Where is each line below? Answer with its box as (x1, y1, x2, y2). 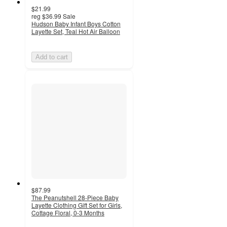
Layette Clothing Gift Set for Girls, (31, 200, 122, 209)
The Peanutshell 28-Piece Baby (31, 193, 119, 202)
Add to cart (35, 53, 68, 61)
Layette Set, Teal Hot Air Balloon (31, 26, 120, 35)
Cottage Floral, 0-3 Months (31, 208, 104, 217)
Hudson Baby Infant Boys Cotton (31, 19, 121, 28)
